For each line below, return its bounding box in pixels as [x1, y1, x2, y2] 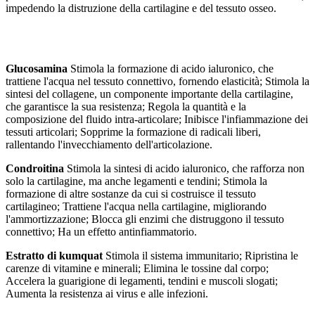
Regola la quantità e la [148, 101, 246, 113]
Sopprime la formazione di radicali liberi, [80, 126, 261, 139]
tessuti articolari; [6, 126, 80, 139]
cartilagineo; [6, 200, 63, 213]
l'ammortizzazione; [6, 213, 91, 226]
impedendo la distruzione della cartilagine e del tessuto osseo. [6, 2, 276, 15]
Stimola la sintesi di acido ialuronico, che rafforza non [67, 162, 304, 175]
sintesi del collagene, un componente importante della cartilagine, [6, 88, 293, 101]
